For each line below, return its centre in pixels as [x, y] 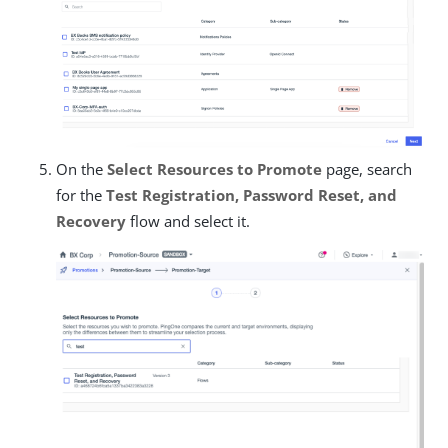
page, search [367, 169]
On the [81, 169]
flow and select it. [188, 221]
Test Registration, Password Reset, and [251, 195]
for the [81, 195]
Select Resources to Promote [214, 169]
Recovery [91, 221]
